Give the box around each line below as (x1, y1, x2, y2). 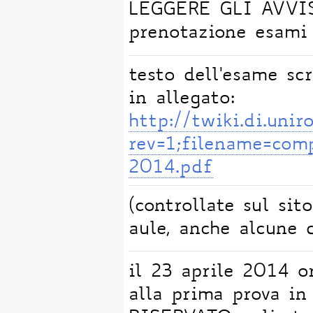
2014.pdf (129, 159, 214, 178)
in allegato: (129, 90, 235, 109)
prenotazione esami (129, 24, 308, 43)
